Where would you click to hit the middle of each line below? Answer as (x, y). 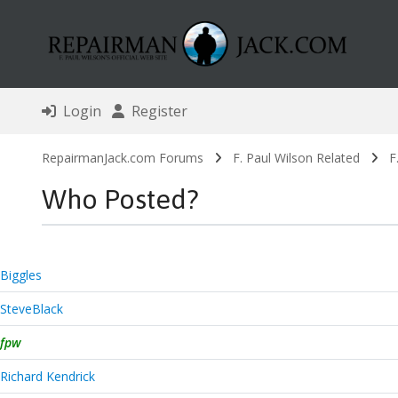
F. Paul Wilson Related (296, 158)
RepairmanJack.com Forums (122, 158)
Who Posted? (120, 199)
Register (155, 111)
